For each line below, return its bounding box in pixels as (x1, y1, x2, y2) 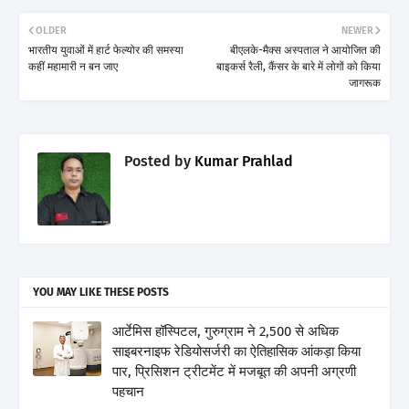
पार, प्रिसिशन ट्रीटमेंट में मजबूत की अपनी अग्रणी (112, 362, 356, 380)
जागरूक (349, 76, 381, 89)
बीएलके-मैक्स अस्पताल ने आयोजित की (230, 43, 381, 57)
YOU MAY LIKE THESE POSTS (33, 285, 169, 299)
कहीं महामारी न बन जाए (28, 59, 118, 73)
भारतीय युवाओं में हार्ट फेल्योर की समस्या (28, 43, 184, 57)
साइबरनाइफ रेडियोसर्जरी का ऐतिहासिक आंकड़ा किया (112, 342, 361, 360)
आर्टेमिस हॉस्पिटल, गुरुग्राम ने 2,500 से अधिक (112, 322, 339, 340)
